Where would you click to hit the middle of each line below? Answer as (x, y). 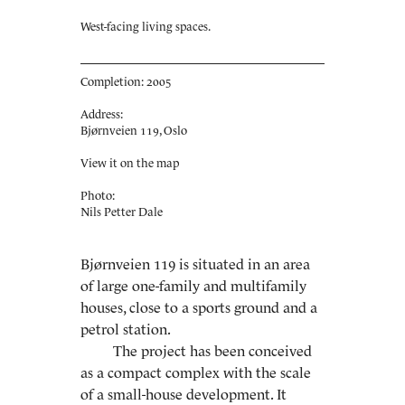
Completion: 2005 (126, 82)
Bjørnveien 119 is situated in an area (195, 264)
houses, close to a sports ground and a (199, 307)
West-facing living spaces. (146, 27)
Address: (102, 114)
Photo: (98, 196)
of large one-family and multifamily (193, 286)
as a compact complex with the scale (196, 372)
